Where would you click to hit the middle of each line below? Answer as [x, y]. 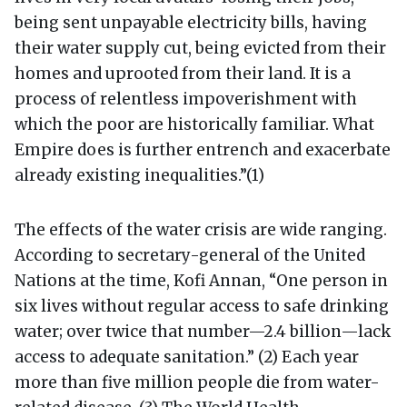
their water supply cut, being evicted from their [200, 48]
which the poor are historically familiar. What [194, 124]
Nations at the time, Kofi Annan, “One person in [201, 280]
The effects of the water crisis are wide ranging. [201, 229]
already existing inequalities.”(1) [139, 175]
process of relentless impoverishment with [186, 99]
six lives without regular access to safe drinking [202, 306]
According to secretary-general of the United [190, 255]
